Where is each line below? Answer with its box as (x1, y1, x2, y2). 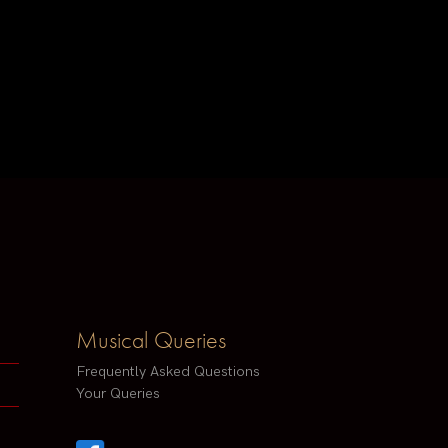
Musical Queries (76, 324, 226, 356)
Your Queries (76, 385, 160, 403)
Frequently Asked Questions (76, 363, 260, 381)
